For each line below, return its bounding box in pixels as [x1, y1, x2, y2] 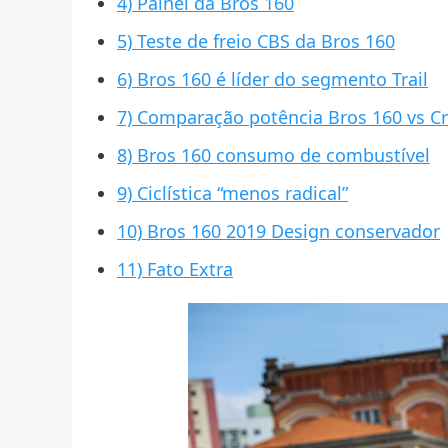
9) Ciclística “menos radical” [117, 181, 348, 206]
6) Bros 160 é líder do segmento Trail [117, 67, 428, 92]
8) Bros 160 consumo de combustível [117, 143, 430, 168]
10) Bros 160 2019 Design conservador [117, 219, 440, 244]
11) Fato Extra [117, 257, 233, 282]
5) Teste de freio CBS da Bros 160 [117, 29, 395, 54]
